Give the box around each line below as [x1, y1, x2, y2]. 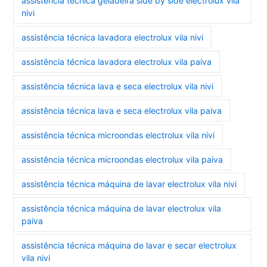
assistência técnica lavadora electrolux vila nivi [21, 32, 204, 43]
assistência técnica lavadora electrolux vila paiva [21, 57, 212, 67]
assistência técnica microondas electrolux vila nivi [21, 130, 215, 141]
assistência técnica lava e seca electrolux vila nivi [21, 81, 214, 92]
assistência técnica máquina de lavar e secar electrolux [21, 240, 237, 251]
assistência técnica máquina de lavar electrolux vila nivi [21, 179, 237, 190]
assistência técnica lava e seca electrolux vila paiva [21, 105, 222, 116]
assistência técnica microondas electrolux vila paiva [21, 154, 223, 165]
